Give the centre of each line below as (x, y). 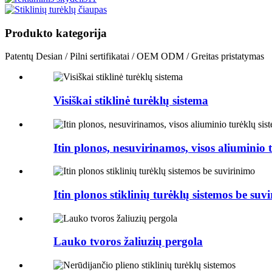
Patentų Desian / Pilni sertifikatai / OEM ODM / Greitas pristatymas (134, 56)
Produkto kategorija (56, 33)
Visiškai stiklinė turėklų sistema (131, 101)
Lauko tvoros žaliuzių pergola (128, 242)
